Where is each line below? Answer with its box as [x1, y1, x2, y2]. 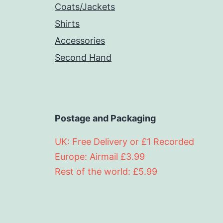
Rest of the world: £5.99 [55, 166, 157, 177]
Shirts [55, 18, 80, 29]
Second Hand [55, 52, 111, 63]
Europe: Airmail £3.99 [55, 151, 145, 162]
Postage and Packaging [55, 113, 156, 124]
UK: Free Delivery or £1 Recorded [55, 136, 194, 147]
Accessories [55, 35, 105, 46]
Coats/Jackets [55, 1, 115, 12]
